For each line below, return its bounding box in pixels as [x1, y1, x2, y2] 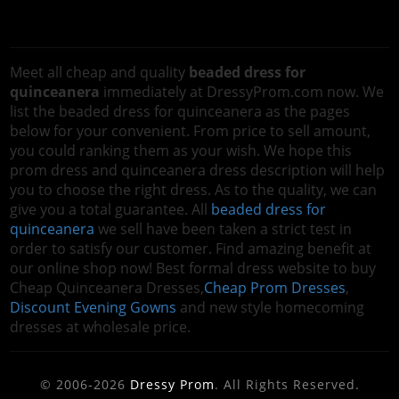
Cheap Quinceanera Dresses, [10, 278, 205, 298]
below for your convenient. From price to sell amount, [10, 121, 371, 142]
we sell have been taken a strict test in [94, 219, 353, 240]
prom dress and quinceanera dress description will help [10, 160, 386, 181]
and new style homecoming [176, 297, 365, 318]
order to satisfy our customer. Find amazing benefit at [10, 239, 372, 259]
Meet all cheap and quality [10, 62, 190, 83]
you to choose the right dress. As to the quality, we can [10, 180, 378, 200]
